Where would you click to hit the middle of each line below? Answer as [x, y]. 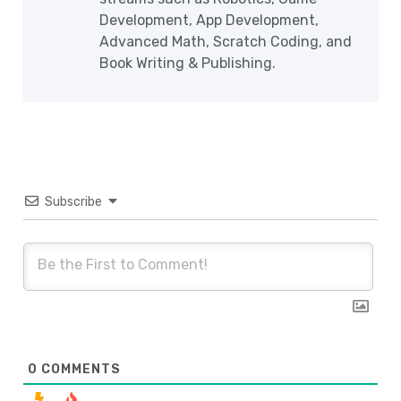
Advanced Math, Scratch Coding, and [226, 42]
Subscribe [73, 202]
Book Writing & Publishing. [188, 64]
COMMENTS [79, 370]
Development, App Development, [209, 21]
